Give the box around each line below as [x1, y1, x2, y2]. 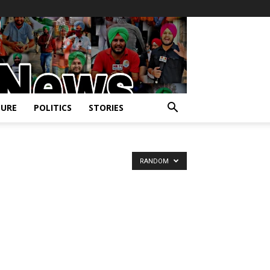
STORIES [89, 102, 124, 113]
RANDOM [140, 157, 171, 165]
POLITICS [34, 102, 72, 113]
